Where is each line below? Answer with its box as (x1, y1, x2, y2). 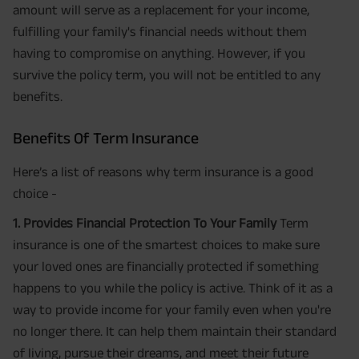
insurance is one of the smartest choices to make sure (13, 237, 320, 252)
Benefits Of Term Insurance (13, 129, 199, 147)
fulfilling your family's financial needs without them (13, 24, 307, 39)
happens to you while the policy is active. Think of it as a (13, 280, 333, 296)
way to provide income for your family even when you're (13, 302, 331, 317)
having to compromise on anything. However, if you (13, 46, 305, 61)
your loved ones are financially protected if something (13, 259, 319, 274)
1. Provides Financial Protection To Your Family (13, 216, 276, 231)
